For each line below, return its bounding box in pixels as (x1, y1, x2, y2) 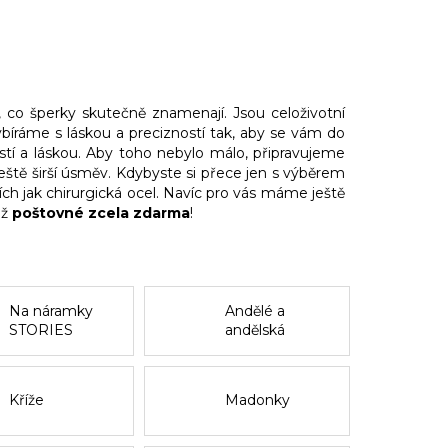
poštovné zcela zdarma (12, 203, 190, 222)
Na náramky (9, 301, 94, 320)
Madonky (224, 391, 290, 410)
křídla (224, 339, 262, 358)
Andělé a (224, 301, 285, 320)
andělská (224, 320, 285, 339)
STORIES (9, 320, 74, 339)
